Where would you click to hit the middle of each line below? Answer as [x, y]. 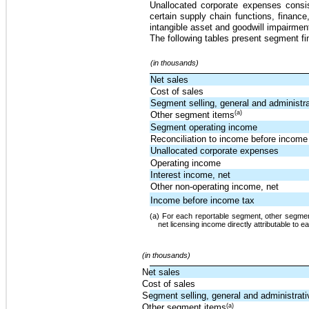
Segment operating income [204, 127]
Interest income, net [191, 175]
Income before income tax [203, 200]
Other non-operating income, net [215, 186]
